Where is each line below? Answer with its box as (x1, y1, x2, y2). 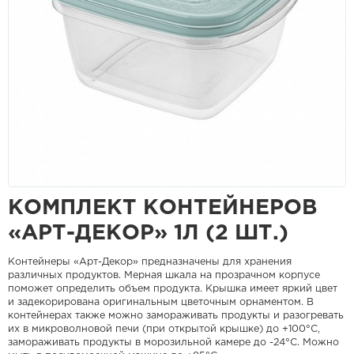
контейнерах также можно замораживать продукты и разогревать (8, 311, 344, 320)
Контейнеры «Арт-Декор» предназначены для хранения (8, 258, 292, 266)
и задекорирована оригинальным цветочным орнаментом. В (8, 298, 314, 307)
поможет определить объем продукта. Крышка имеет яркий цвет (8, 284, 337, 293)
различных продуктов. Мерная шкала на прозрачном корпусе (8, 271, 320, 280)
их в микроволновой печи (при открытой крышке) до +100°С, (8, 325, 320, 333)
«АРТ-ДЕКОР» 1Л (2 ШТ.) (8, 224, 288, 243)
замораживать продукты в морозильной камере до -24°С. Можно (8, 338, 339, 347)
